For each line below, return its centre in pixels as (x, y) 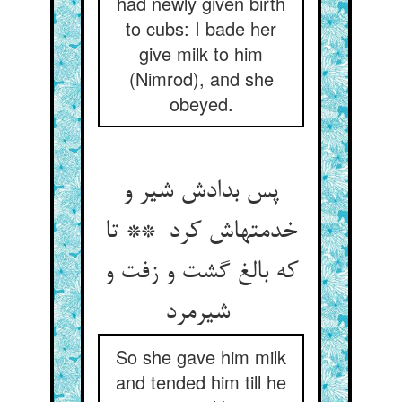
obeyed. (201, 104)
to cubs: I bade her (201, 28)
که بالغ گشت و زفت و (201, 273)
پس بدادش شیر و (201, 192)
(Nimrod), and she (201, 79)
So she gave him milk (201, 357)
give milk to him (201, 53)
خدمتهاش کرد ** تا (201, 232)
